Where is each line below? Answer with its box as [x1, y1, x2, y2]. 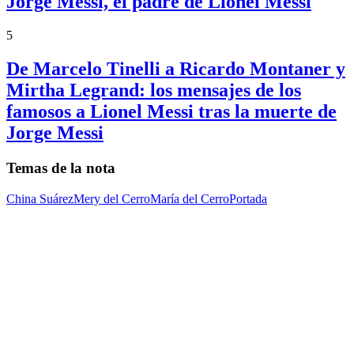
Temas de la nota [6, 160, 115, 177]
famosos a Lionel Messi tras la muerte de [6, 101, 337, 122]
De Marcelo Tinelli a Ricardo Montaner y [6, 58, 345, 80]
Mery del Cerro [73, 191, 150, 205]
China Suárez [6, 191, 73, 205]
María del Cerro [150, 191, 229, 205]
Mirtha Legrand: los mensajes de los [6, 80, 301, 101]
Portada [229, 191, 267, 205]
